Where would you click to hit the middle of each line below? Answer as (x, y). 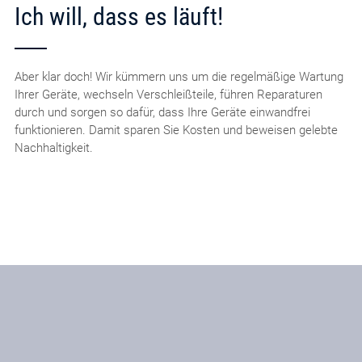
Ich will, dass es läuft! (118, 16)
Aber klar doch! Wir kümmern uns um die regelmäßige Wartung (179, 76)
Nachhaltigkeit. (53, 147)
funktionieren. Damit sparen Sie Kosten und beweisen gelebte (176, 130)
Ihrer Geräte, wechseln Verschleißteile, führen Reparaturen (168, 94)
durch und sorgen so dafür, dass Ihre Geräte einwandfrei (162, 112)
